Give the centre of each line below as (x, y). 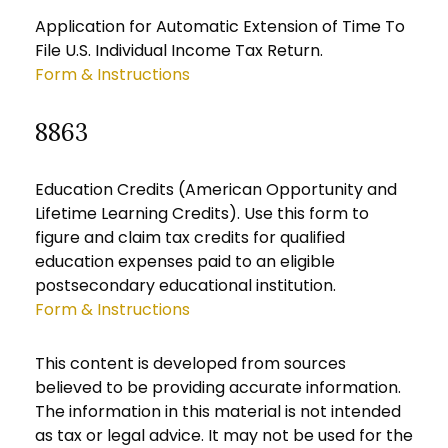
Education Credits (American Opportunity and (216, 189)
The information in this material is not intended (218, 411)
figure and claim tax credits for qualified (190, 237)
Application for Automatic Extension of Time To (220, 26)
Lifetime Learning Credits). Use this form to (202, 213)
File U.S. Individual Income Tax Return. (179, 50)
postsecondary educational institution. (185, 285)
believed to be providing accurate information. (218, 387)
